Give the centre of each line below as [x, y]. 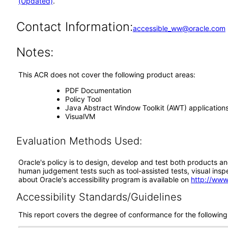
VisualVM [80, 116]
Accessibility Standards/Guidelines [99, 197]
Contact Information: [74, 27]
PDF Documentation [98, 90]
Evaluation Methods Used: [79, 141]
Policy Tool [83, 99]
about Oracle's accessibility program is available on [105, 179]
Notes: [35, 52]
